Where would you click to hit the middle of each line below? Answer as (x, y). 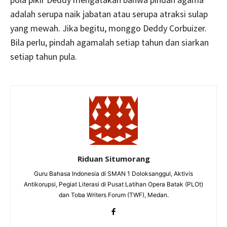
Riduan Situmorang (113, 158)
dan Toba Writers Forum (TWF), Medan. (113, 195)
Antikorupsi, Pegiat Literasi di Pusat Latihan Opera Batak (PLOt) (113, 184)
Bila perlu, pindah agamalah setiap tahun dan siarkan (109, 42)
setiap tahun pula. (44, 56)
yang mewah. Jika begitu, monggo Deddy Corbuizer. (108, 28)
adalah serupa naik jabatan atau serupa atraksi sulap (109, 14)
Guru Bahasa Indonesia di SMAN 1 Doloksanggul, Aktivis (113, 173)
